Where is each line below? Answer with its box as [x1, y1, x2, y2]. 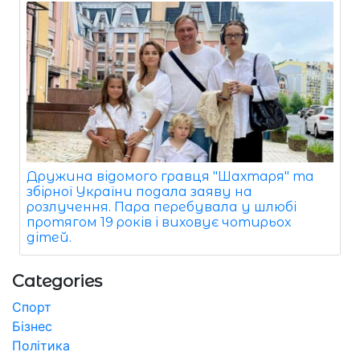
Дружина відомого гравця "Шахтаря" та [27, 168, 314, 184]
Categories [12, 270, 102, 291]
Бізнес [12, 317, 52, 334]
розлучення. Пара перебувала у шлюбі [27, 198, 297, 215]
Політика [12, 337, 70, 354]
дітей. [27, 229, 72, 245]
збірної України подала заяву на [27, 183, 252, 199]
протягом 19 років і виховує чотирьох [27, 214, 291, 230]
